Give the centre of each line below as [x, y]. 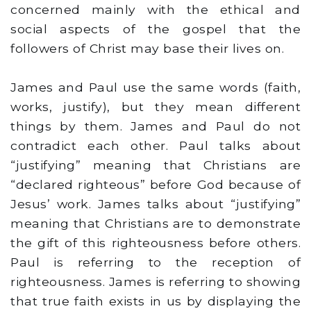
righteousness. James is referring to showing [155, 282]
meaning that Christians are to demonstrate [155, 224]
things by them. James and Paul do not [155, 126]
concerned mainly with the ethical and [155, 10]
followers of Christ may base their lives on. [147, 49]
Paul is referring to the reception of [155, 262]
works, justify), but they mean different [155, 107]
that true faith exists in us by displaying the [155, 301]
